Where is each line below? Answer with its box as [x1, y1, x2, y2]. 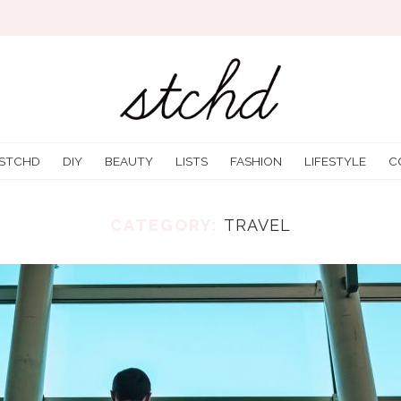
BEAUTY [105, 154, 153, 169]
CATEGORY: [110, 216, 218, 235]
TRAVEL [224, 216, 291, 235]
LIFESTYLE [304, 154, 366, 169]
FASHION [230, 154, 282, 169]
